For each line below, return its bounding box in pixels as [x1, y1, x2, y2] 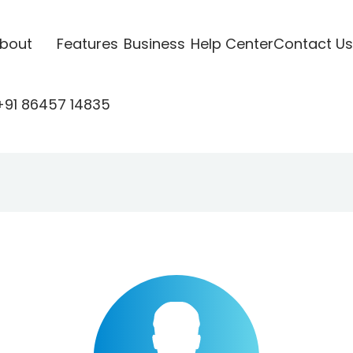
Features [56, 33, 118, 54]
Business [123, 33, 185, 54]
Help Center [190, 33, 273, 54]
